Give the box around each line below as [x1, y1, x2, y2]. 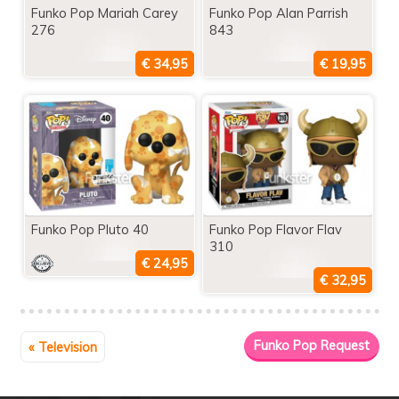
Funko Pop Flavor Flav [208, 220, 342, 238]
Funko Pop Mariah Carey [30, 4, 178, 22]
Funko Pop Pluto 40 [30, 220, 149, 238]
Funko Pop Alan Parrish [208, 4, 348, 22]
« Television [28, 338, 97, 355]
